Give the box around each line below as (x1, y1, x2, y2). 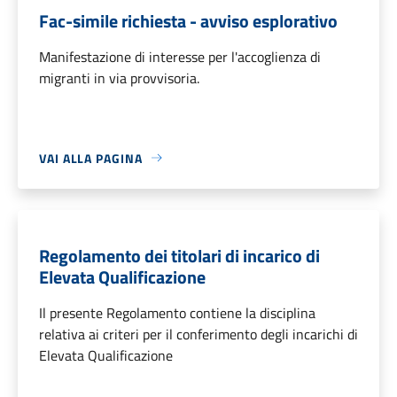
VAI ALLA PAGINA (39, 148, 143, 167)
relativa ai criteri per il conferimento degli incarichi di (39, 323, 358, 345)
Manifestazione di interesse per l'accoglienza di (39, 45, 321, 67)
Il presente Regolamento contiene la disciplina (39, 301, 315, 323)
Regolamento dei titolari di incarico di (39, 241, 320, 269)
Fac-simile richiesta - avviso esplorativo (39, 6, 338, 35)
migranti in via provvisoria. (39, 66, 199, 89)
